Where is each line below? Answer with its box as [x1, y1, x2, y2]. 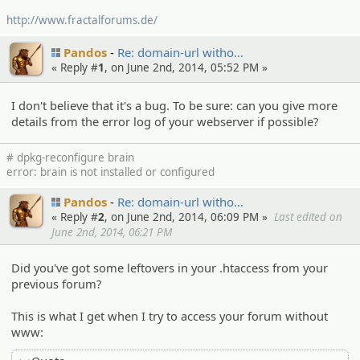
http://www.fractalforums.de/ [6, 13, 157, 28]
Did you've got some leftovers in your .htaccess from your [11, 260, 329, 276]
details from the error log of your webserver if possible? [11, 112, 319, 129]
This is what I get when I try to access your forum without [11, 308, 329, 325]
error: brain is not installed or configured [6, 165, 215, 180]
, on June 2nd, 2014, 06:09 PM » [104, 210, 268, 225]
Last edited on [274, 210, 342, 225]
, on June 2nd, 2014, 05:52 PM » [104, 60, 268, 76]
